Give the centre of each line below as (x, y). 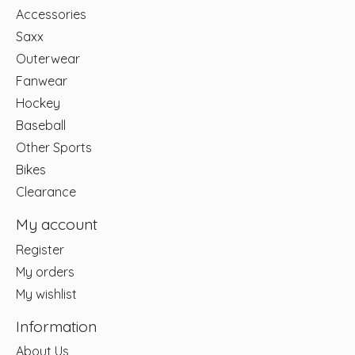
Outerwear (48, 59)
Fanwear (42, 81)
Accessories (51, 15)
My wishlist (46, 294)
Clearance (46, 192)
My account (57, 225)
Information (56, 326)
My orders (45, 271)
